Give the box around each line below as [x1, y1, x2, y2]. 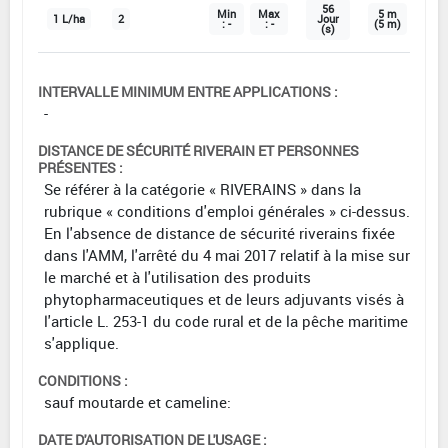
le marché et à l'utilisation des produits [44, 266, 311, 287]
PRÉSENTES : [38, 157, 123, 177]
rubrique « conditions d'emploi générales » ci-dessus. [44, 200, 410, 221]
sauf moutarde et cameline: [44, 391, 231, 412]
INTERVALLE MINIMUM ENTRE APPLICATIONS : [38, 81, 338, 101]
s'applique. [44, 332, 119, 353]
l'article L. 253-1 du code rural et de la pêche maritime [44, 310, 408, 331]
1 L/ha [53, 11, 85, 26]
